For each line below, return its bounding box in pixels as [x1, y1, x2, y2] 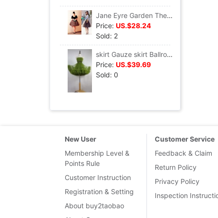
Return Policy [155, 163, 197, 172]
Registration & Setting [65, 187, 134, 196]
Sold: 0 [96, 71, 118, 79]
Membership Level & [65, 149, 129, 158]
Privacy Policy [155, 177, 200, 186]
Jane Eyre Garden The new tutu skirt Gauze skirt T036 [167, 11, 173, 19]
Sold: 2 [96, 32, 118, 40]
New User [65, 135, 96, 144]
